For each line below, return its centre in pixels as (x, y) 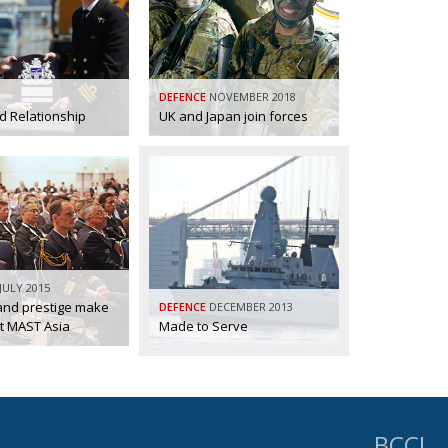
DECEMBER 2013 (251, 306)
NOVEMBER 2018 (252, 96)
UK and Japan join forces (233, 115)
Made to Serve (203, 325)
